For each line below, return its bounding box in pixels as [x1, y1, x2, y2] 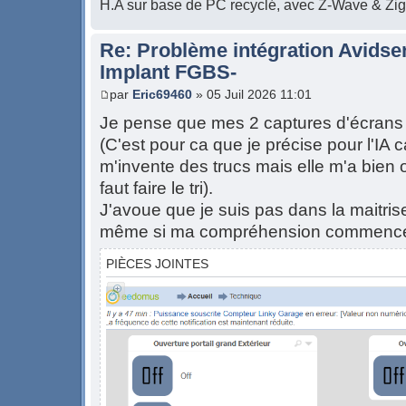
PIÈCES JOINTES [106, 256, 208, 272]
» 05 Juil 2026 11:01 [192, 87, 312, 102]
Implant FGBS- [100, 60, 237, 83]
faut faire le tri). [100, 179, 213, 198]
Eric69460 [132, 87, 192, 102]
